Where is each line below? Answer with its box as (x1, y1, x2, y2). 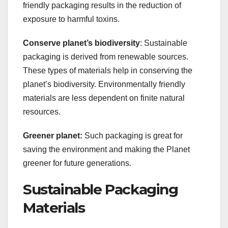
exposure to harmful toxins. (23, 14, 120, 23)
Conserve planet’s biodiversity (23, 38, 140, 47)
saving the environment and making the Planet (23, 145, 190, 154)
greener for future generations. (23, 158, 131, 167)
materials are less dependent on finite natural (23, 93, 185, 102)
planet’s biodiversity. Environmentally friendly (23, 79, 185, 89)
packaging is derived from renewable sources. (23, 52, 188, 61)
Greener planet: (23, 131, 82, 140)
